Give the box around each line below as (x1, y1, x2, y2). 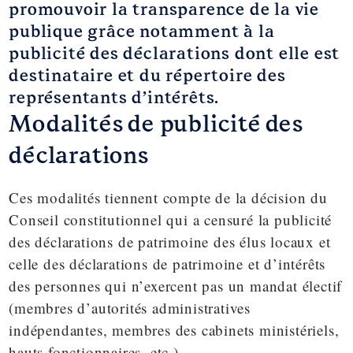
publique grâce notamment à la (9, 19, 275, 43)
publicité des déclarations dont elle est (9, 41, 340, 65)
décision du (251, 187, 328, 207)
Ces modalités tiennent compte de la (9, 187, 252, 207)
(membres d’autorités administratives (9, 297, 251, 318)
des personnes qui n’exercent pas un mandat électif (9, 275, 343, 295)
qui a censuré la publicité (162, 209, 333, 229)
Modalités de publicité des (9, 108, 303, 140)
